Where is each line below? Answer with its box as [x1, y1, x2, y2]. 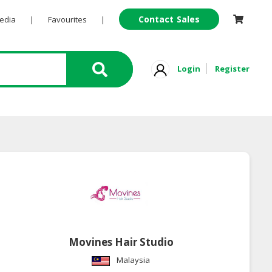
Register [215, 63, 250, 74]
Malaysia [117, 254, 151, 266]
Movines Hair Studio [68, 235, 174, 250]
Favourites [47, 14, 87, 25]
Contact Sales [138, 13, 200, 25]
